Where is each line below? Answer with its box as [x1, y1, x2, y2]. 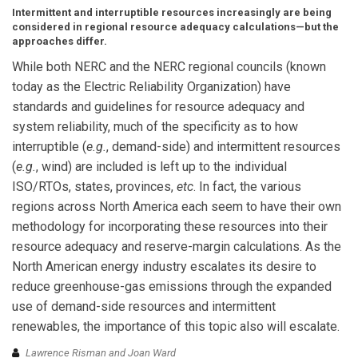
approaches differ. [12, 34, 107, 47]
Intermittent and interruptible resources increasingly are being [12, 6, 332, 18]
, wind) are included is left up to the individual [36, 158, 287, 174]
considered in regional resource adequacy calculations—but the [12, 20, 339, 33]
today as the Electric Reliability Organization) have [12, 78, 291, 94]
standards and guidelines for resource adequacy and [12, 98, 304, 114]
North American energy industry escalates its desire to [12, 258, 316, 274]
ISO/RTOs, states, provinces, [12, 178, 177, 194]
